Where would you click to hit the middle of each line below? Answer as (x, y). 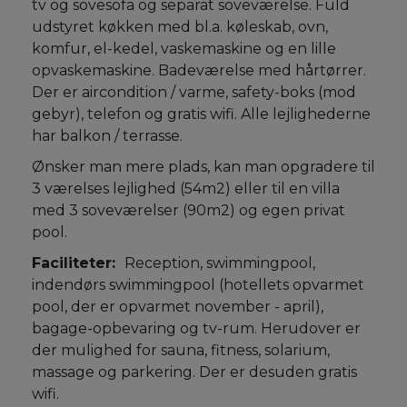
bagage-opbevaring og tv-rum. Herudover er (196, 328)
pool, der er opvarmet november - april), (178, 307)
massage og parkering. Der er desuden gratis (194, 372)
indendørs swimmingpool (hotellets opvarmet (198, 285)
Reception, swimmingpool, (220, 263)
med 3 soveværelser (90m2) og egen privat (189, 210)
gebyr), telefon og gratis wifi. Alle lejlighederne (201, 114)
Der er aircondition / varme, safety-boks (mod (194, 92)
